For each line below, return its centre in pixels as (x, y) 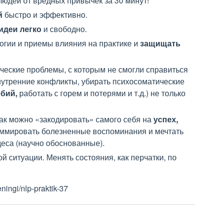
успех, (166, 119)
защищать (160, 43)
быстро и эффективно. (46, 15)
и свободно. (65, 29)
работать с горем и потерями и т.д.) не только (101, 93)
